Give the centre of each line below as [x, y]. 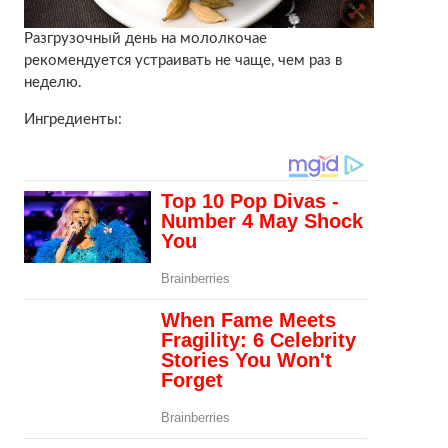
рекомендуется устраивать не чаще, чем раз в [182, 61]
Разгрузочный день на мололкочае [145, 39]
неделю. [52, 83]
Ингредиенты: [72, 120]
